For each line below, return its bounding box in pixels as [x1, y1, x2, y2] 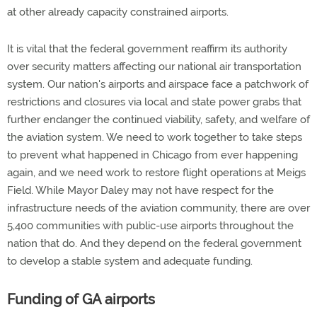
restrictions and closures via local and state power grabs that [7, 96, 301, 108]
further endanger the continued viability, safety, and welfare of [7, 113, 310, 126]
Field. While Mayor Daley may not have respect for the [7, 184, 274, 197]
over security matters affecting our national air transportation [7, 60, 301, 73]
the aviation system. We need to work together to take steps [7, 131, 302, 144]
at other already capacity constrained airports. [7, 6, 229, 18]
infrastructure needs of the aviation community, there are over [7, 202, 310, 214]
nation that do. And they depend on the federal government [7, 237, 301, 250]
